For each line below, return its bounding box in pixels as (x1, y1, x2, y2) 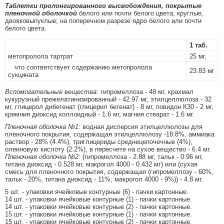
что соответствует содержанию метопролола (8, 63, 152, 71)
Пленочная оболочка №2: (5, 152, 82, 160)
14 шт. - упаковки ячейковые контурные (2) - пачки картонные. (5, 202, 192, 210)
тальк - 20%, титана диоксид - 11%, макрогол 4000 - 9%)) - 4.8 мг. (5, 175, 203, 183)
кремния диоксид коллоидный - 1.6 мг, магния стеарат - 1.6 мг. (5, 110, 194, 118)
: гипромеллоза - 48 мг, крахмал (96, 87, 193, 95)
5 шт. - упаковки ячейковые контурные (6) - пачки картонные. (5, 187, 188, 195)
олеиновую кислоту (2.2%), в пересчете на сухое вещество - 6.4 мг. (5, 145, 211, 153)
